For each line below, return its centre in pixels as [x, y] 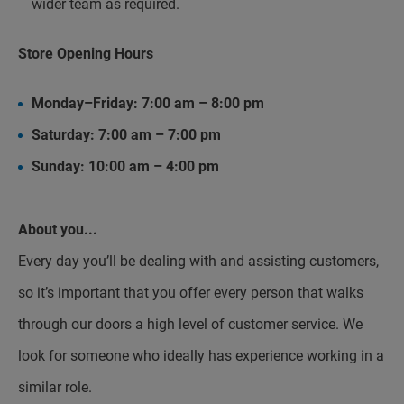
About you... [58, 230]
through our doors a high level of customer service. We [190, 324]
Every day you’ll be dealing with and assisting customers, [198, 261]
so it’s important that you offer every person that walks [191, 293]
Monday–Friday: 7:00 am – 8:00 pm [148, 103]
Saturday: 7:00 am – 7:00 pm [126, 135]
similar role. [55, 387]
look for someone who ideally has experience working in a [201, 356]
